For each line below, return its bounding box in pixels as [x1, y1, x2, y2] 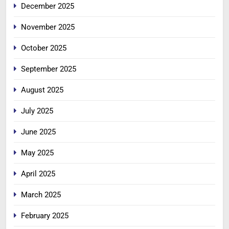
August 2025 [21, 85, 63, 95]
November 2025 [21, 22, 75, 32]
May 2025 [21, 148, 54, 158]
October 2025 [21, 43, 66, 53]
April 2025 [21, 169, 55, 179]
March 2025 [21, 190, 61, 200]
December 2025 [21, 2, 74, 11]
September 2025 [21, 64, 76, 74]
